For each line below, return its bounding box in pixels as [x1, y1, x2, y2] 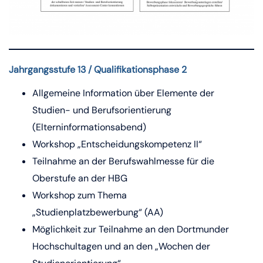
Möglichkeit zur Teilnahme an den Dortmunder [32, 223, 229, 235]
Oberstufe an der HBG [32, 172, 127, 184]
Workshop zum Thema [32, 189, 127, 201]
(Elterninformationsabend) [32, 121, 146, 133]
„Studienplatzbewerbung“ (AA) [32, 206, 163, 218]
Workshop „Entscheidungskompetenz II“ [32, 138, 202, 150]
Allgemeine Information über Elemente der [32, 87, 214, 99]
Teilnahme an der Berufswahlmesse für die [32, 155, 214, 167]
